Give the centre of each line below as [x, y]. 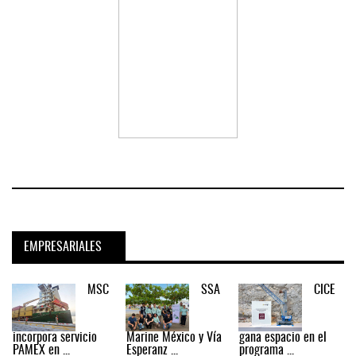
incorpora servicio [54, 337]
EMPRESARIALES [63, 247]
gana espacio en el [283, 337]
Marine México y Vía [174, 337]
